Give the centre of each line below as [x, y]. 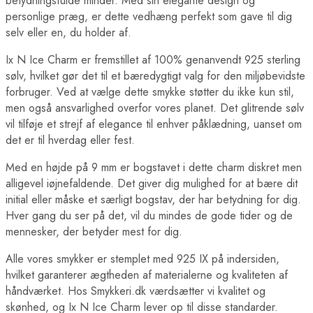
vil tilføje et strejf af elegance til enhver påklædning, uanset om [154, 124]
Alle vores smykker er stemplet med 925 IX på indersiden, [143, 259]
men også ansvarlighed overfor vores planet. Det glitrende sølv [155, 108]
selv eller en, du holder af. [68, 32]
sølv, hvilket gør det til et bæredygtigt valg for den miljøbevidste [155, 75]
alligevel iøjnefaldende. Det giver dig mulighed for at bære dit [152, 183]
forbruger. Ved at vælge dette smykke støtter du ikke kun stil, [150, 92]
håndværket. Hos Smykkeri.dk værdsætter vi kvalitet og [136, 291]
